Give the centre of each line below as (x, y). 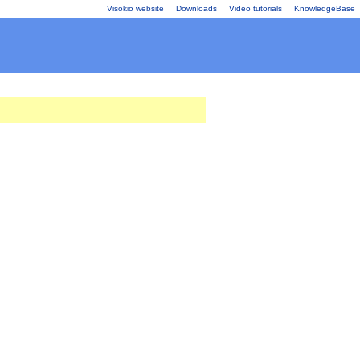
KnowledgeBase (325, 8)
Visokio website (135, 8)
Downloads (196, 8)
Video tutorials (256, 8)
